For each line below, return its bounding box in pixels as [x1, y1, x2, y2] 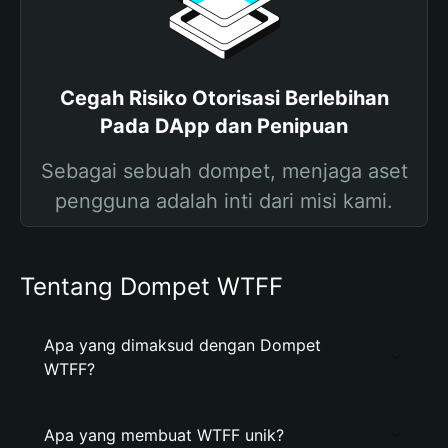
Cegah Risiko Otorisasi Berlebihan [59, 86, 389, 110]
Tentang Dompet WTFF [20, 272, 283, 301]
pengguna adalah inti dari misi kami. [55, 189, 393, 213]
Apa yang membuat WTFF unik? [44, 425, 284, 445]
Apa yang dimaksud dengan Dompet [44, 335, 321, 355]
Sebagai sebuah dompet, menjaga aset [40, 159, 408, 183]
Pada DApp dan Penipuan [100, 114, 348, 138]
